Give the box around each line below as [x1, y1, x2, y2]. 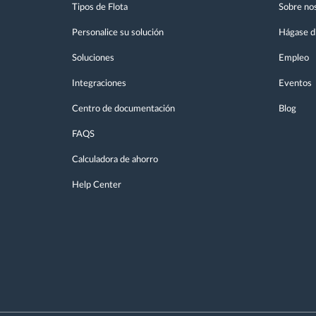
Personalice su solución [72, 28, 164, 38]
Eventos [278, 79, 312, 89]
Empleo [278, 54, 309, 63]
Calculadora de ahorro [72, 155, 158, 165]
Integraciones [72, 79, 126, 89]
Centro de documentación [72, 104, 175, 114]
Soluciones [72, 54, 114, 63]
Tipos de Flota [72, 3, 128, 13]
